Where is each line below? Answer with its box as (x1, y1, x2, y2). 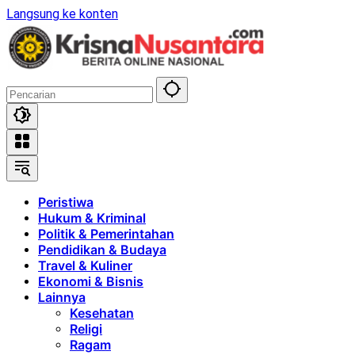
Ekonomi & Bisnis (38, 273, 143, 289)
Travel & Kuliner (38, 258, 132, 273)
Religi (70, 321, 102, 337)
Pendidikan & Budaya (38, 242, 166, 258)
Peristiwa (38, 194, 94, 210)
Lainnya (38, 289, 86, 305)
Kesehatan (70, 305, 134, 321)
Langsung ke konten (6, 6, 118, 21)
